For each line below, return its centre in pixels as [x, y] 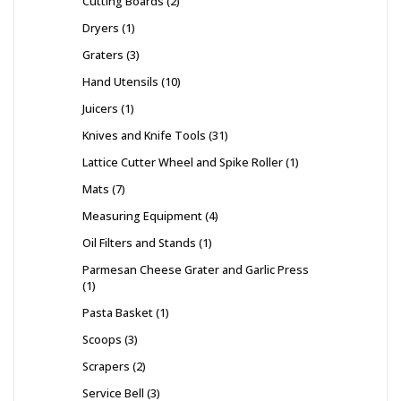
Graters [103, 55]
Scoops [102, 340]
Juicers [100, 109]
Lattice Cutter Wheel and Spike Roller [183, 162]
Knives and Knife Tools [144, 136]
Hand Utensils [120, 82]
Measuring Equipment [142, 216]
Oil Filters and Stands [139, 243]
